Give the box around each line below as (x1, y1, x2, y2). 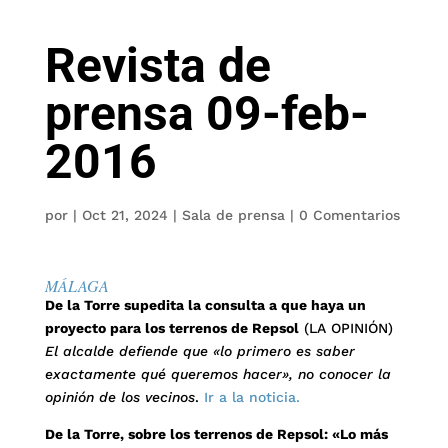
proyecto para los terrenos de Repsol (44, 320, 299, 336)
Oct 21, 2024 (81, 207, 168, 223)
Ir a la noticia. (203, 389, 300, 405)
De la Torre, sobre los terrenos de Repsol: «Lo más (44, 426, 388, 442)
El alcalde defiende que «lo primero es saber (44, 343, 355, 359)
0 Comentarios (298, 207, 400, 223)
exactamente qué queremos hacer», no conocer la (44, 366, 391, 382)
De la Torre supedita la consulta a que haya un (44, 297, 366, 313)
